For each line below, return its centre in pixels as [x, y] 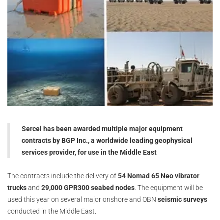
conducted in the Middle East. [52, 211]
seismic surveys [182, 200]
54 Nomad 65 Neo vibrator [159, 176]
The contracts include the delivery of [63, 176]
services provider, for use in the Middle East [89, 152]
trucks [17, 188]
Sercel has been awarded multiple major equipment [102, 129]
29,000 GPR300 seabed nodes [88, 188]
